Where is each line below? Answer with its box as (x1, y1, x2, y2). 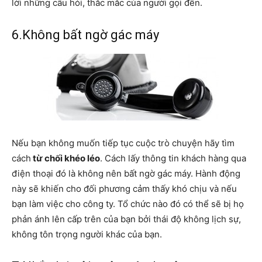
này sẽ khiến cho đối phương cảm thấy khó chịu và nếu (12, 182, 237, 194)
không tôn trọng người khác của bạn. (12, 228, 162, 240)
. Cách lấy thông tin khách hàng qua (100, 152, 246, 164)
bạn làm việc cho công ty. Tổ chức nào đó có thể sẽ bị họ (12, 198, 244, 209)
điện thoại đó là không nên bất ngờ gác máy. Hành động (12, 167, 240, 179)
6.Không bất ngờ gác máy (12, 27, 159, 42)
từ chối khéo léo (31, 152, 100, 164)
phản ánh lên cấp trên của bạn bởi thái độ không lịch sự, (12, 213, 241, 225)
